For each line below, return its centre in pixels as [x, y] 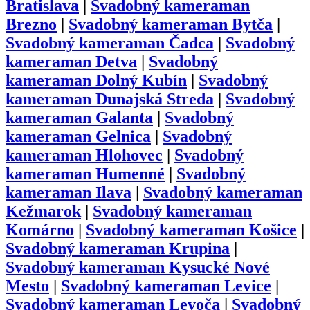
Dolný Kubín [139, 81]
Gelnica [121, 137]
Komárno [40, 230]
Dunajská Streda [153, 99]
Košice [271, 230]
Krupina [197, 249]
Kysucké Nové [217, 267]
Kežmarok [43, 211]
